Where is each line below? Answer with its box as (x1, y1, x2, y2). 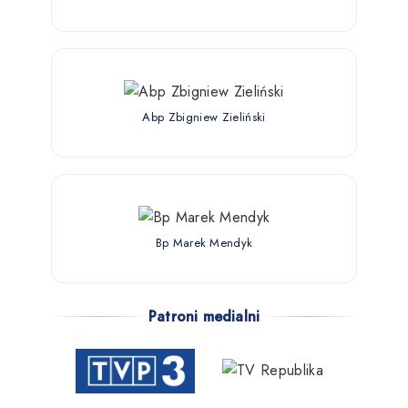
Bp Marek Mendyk (155, 233, 253, 251)
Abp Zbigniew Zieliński (142, 107, 266, 126)
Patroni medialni (148, 305, 260, 327)
